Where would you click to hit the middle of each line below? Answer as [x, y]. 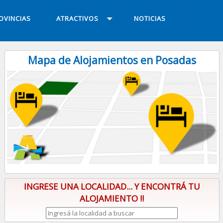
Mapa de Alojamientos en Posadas [112, 60]
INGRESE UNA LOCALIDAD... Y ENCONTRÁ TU [112, 187]
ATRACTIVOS [77, 19]
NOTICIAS [150, 19]
